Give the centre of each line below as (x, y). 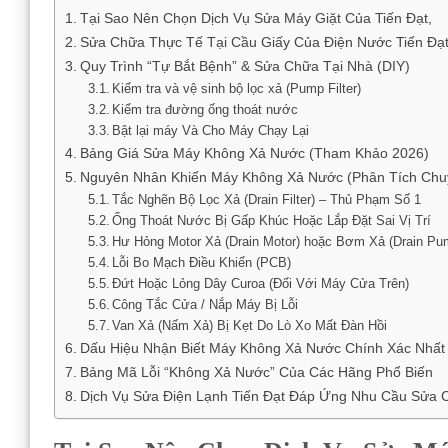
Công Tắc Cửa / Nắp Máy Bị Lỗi (205, 304)
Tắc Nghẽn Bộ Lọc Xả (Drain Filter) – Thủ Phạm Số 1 (267, 199)
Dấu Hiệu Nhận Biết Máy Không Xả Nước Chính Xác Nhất (262, 347)
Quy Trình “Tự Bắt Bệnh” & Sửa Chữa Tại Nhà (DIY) (244, 65)
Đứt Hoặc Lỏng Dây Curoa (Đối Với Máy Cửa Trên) (261, 283)
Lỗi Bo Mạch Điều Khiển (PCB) (202, 262)
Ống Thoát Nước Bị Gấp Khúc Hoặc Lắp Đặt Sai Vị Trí (272, 220)
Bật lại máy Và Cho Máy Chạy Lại (211, 130)
